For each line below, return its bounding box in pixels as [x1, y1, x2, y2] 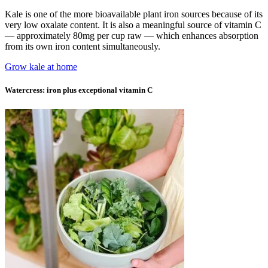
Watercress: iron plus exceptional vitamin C [5, 86, 153, 95]
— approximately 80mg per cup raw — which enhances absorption [5, 31, 258, 41]
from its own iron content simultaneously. [5, 41, 160, 52]
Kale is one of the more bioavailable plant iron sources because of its [5, 9, 263, 20]
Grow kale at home [5, 62, 77, 72]
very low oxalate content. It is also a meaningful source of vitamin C [5, 20, 261, 31]
